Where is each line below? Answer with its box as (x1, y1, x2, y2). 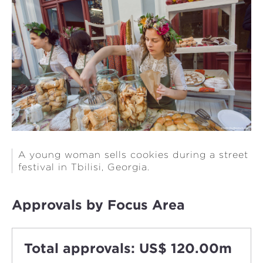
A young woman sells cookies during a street (18, 149, 248, 160)
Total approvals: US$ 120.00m (24, 240, 232, 257)
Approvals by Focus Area (12, 196, 185, 213)
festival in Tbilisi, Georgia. (18, 161, 153, 173)
